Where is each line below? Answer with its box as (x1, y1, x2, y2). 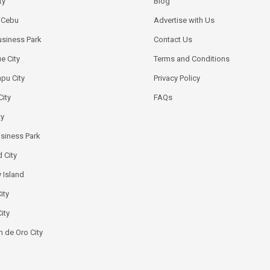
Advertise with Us (154, 16, 215, 25)
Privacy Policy (154, 74, 200, 83)
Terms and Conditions (154, 54, 230, 64)
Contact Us (154, 35, 192, 45)
